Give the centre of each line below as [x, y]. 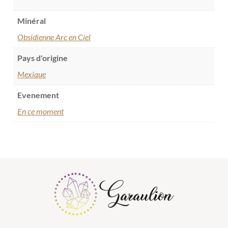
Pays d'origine [43, 58]
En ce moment [41, 111]
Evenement [38, 95]
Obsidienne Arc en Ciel [54, 37]
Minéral [32, 21]
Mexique [32, 74]
